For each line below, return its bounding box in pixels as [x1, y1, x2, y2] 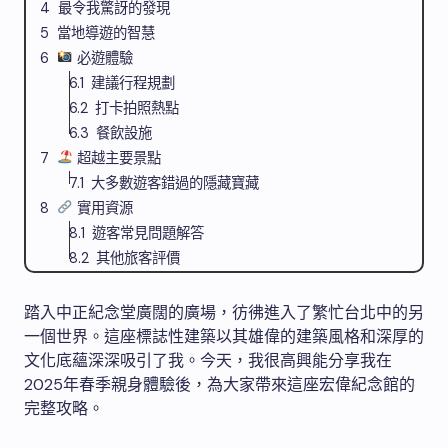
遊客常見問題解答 [92, 224, 205, 242]
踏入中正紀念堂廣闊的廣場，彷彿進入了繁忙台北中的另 [24, 302, 424, 323]
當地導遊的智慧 [56, 24, 155, 42]
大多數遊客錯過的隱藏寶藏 [91, 174, 260, 192]
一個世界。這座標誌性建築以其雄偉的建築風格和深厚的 [24, 326, 424, 347]
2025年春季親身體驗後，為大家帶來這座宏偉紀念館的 [24, 374, 415, 395]
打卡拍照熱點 [95, 99, 180, 117]
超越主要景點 [72, 149, 161, 167]
